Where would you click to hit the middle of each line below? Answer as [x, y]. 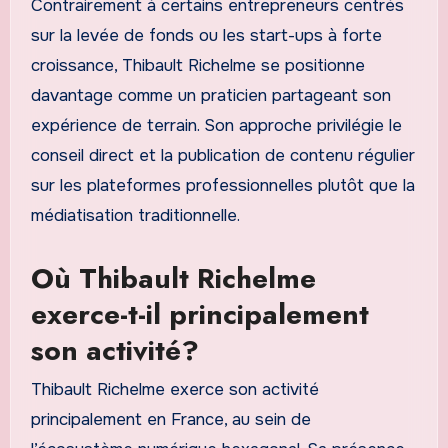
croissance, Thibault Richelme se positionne [197, 65]
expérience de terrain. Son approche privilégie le [216, 125]
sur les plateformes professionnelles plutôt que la [222, 185]
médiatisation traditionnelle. [135, 215]
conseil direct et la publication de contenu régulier [222, 155]
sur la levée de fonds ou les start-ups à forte [206, 35]
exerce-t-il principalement [199, 314]
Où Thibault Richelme [173, 278]
